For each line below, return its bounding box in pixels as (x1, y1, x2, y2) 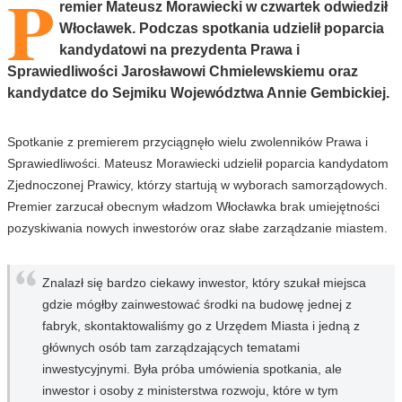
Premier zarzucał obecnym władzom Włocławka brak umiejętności (7, 198, 380, 214)
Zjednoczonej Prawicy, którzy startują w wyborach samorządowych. (7, 177, 388, 192)
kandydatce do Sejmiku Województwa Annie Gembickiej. (7, 84, 389, 100)
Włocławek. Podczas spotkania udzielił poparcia (59, 20, 384, 36)
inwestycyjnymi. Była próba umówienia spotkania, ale (42, 361, 342, 376)
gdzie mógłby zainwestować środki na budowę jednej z (42, 296, 352, 311)
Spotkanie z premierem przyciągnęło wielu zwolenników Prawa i (7, 134, 368, 149)
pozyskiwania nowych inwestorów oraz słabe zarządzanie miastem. (7, 220, 388, 235)
